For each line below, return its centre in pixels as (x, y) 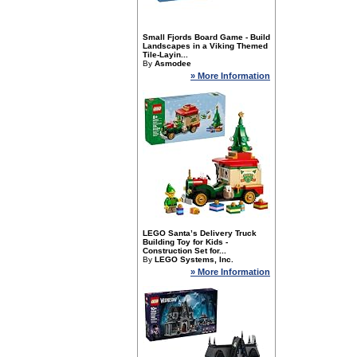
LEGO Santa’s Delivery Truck (200, 233)
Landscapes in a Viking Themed (205, 46)
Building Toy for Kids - (185, 242)
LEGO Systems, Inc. (194, 259)
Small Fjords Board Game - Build (206, 37)
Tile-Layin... (165, 55)
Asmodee (173, 63)
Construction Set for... (184, 251)
